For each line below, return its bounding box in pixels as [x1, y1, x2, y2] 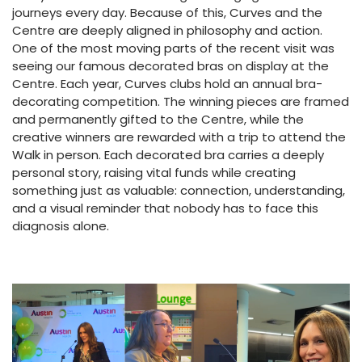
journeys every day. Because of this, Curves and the [12, 4, 322, 21]
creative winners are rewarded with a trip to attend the [12, 128, 346, 145]
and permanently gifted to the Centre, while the [12, 111, 304, 128]
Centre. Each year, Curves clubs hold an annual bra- [12, 75, 322, 92]
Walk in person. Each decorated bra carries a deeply [12, 146, 324, 163]
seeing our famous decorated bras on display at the [12, 57, 329, 74]
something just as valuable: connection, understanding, [12, 182, 345, 199]
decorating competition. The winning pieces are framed [12, 93, 349, 110]
